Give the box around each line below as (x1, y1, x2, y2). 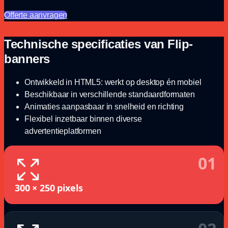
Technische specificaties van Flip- (4, 37, 193, 51)
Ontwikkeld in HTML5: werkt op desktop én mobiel (24, 77, 202, 87)
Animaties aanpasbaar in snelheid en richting (24, 102, 184, 111)
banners (4, 51, 50, 66)
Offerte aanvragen (4, 10, 68, 19)
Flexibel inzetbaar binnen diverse (24, 114, 142, 123)
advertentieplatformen (24, 126, 101, 135)
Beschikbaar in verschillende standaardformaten (24, 90, 195, 99)
